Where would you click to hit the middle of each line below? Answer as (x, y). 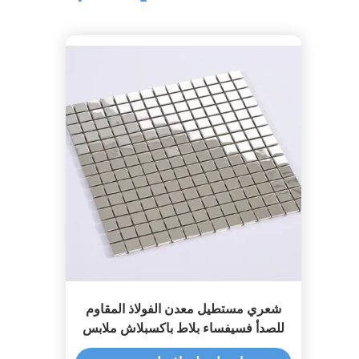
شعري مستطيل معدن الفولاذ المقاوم (184, 309)
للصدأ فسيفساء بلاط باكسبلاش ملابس (184, 328)
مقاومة (184, 347)
